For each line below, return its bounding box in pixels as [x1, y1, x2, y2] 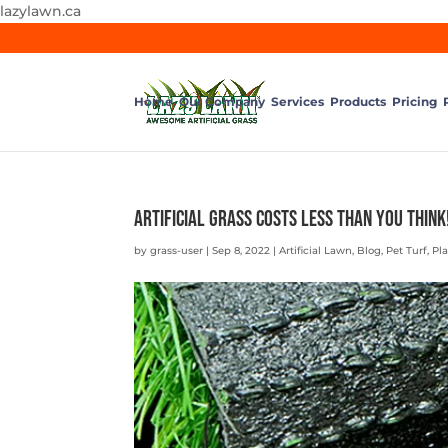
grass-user [150, 244, 204, 257]
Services [271, 94, 325, 109]
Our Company [179, 94, 266, 109]
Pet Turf [386, 244, 428, 257]
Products [330, 94, 387, 109]
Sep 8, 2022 [212, 244, 271, 257]
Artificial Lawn [279, 244, 353, 257]
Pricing [392, 94, 438, 109]
